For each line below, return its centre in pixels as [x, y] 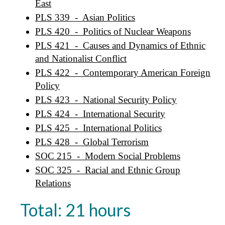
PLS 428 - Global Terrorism [92, 142]
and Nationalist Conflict [81, 59]
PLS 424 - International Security [100, 114]
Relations [53, 183]
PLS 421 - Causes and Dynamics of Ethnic [120, 45]
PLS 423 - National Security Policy [106, 100]
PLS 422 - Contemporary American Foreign [123, 73]
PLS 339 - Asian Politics [85, 17]
